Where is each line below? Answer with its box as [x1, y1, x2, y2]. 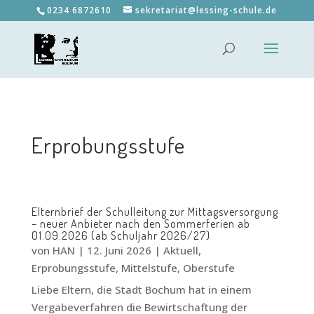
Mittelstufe [121, 261, 177, 275]
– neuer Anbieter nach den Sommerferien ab [31, 217, 250, 231]
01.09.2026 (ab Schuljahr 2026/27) [31, 228, 210, 243]
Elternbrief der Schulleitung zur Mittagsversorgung [31, 205, 278, 219]
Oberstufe [182, 261, 235, 275]
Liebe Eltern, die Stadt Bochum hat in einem [31, 282, 252, 296]
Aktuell [163, 243, 198, 257]
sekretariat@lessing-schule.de [135, 4, 278, 16]
